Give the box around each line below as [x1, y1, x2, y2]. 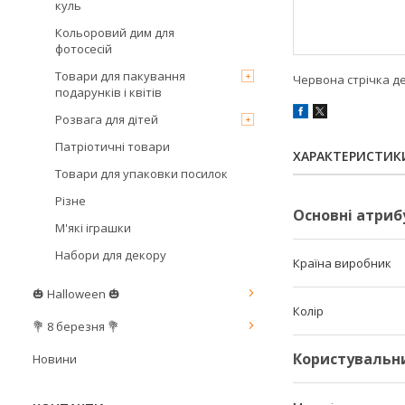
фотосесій [55, 41, 112, 57]
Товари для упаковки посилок [55, 165, 228, 182]
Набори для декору [55, 247, 166, 263]
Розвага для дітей [55, 111, 158, 127]
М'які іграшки [55, 220, 131, 236]
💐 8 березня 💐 [33, 318, 119, 334]
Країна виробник [293, 255, 391, 272]
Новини [33, 351, 77, 367]
